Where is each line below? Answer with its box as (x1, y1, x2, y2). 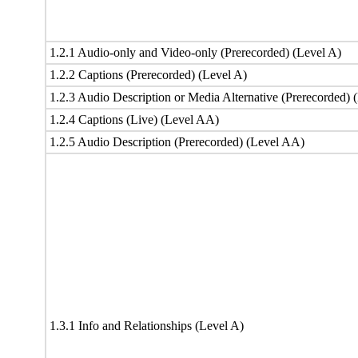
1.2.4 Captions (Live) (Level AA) (50, 112, 219, 126)
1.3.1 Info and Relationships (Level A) (50, 318, 244, 332)
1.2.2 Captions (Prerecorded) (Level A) (50, 67, 247, 82)
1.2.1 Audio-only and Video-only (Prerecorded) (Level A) (50, 45, 341, 59)
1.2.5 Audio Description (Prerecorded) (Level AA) (50, 134, 304, 149)
